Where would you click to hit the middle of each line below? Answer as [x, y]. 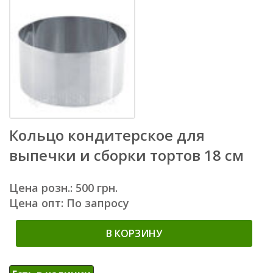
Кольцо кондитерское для [107, 135]
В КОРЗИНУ [134, 233]
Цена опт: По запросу [69, 203]
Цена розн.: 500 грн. [63, 187]
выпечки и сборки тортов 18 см [126, 155]
